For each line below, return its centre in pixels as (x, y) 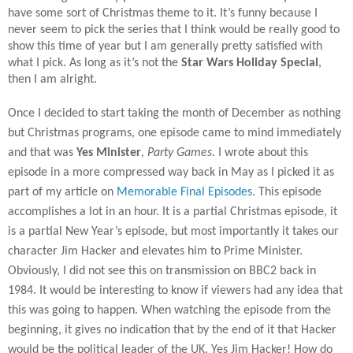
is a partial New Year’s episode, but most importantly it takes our (173, 231)
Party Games (180, 152)
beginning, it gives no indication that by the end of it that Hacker (172, 330)
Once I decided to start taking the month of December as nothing (175, 113)
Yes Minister (109, 152)
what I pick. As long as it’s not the (95, 63)
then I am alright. (52, 79)
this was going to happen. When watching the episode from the (169, 310)
